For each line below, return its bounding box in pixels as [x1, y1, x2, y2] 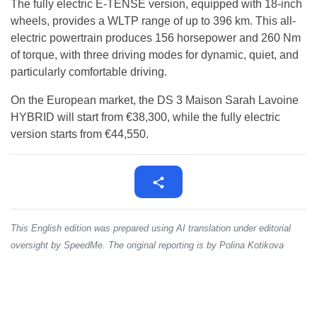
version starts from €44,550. [11, 128, 149, 141]
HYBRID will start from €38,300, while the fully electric [11, 111, 280, 124]
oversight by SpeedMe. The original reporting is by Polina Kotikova [11, 240, 284, 251]
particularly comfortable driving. [11, 66, 167, 79]
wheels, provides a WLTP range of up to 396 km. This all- [11, 15, 296, 28]
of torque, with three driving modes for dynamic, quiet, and [11, 49, 299, 62]
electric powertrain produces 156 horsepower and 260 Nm [11, 32, 301, 45]
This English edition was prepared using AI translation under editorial [11, 223, 291, 234]
